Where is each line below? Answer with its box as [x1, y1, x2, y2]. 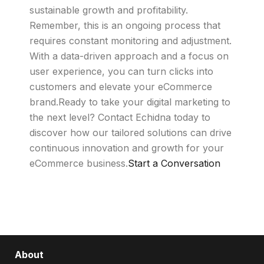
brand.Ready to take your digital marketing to [29, 96, 230, 108]
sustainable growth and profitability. [29, 4, 188, 16]
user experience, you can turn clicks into [29, 65, 213, 77]
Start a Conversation [128, 157, 220, 169]
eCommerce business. [29, 157, 128, 169]
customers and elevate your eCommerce [29, 81, 212, 93]
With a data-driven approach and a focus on [29, 50, 229, 62]
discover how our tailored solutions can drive [29, 127, 232, 138]
